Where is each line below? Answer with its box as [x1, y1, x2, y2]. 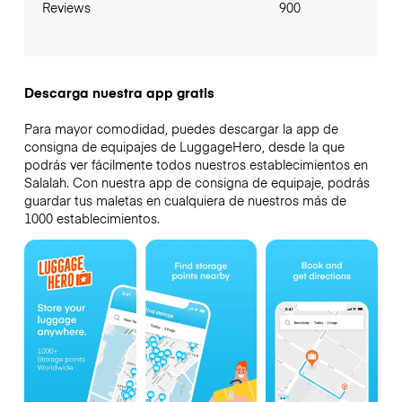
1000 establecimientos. [23, 209, 160, 228]
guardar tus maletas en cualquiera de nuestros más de [23, 191, 346, 210]
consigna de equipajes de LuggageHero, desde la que [23, 137, 345, 156]
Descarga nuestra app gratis [23, 83, 214, 102]
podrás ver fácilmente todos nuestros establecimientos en [23, 155, 368, 174]
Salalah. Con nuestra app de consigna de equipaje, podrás [23, 173, 370, 192]
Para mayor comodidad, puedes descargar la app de [23, 119, 338, 138]
